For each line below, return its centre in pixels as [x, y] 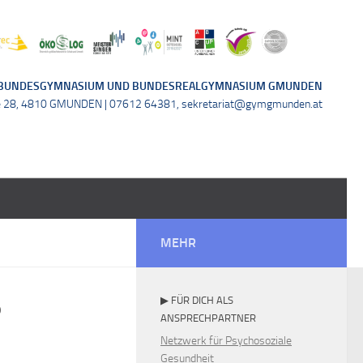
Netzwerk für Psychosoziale [226, 341]
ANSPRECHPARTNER [208, 318]
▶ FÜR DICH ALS [197, 300]
